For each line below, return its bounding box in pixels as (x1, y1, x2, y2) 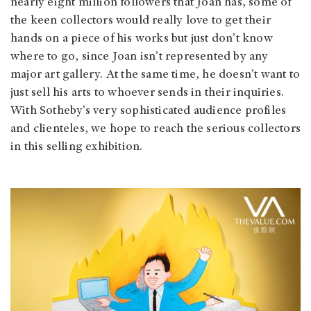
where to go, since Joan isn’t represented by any (10, 50, 269, 63)
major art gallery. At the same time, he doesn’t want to (10, 68, 301, 81)
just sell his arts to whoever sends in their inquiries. (10, 86, 285, 99)
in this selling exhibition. (10, 140, 143, 153)
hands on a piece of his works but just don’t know (10, 32, 273, 45)
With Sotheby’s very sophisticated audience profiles (10, 104, 287, 117)
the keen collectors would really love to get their (10, 14, 271, 27)
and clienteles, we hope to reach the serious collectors (10, 122, 301, 135)
